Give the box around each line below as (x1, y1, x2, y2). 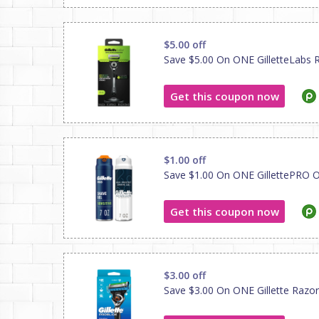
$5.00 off (164, 38, 206, 51)
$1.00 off (164, 153, 206, 167)
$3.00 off (164, 268, 206, 282)
